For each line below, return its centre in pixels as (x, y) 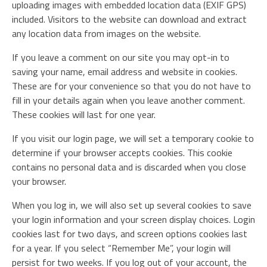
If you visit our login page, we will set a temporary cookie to (133, 138)
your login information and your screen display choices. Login (133, 219)
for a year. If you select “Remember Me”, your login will (121, 248)
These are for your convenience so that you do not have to (131, 86)
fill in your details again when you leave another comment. (128, 100)
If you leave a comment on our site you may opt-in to (121, 57)
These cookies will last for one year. (84, 114)
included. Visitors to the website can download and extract (129, 19)
